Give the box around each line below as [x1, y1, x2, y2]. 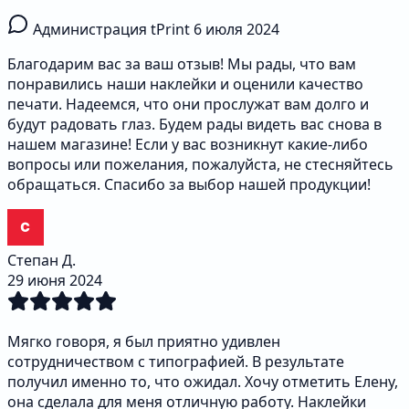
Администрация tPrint [33, 19, 190, 40]
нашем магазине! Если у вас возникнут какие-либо [7, 134, 368, 155]
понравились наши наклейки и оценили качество [7, 74, 363, 95]
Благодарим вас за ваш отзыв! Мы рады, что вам [7, 54, 356, 75]
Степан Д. [7, 250, 76, 271]
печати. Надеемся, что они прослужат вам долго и [7, 94, 369, 115]
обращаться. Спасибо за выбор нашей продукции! [7, 174, 371, 195]
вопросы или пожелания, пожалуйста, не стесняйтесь [7, 154, 393, 175]
